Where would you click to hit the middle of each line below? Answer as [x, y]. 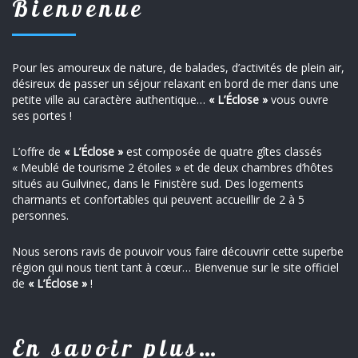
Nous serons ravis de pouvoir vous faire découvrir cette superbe [178, 251]
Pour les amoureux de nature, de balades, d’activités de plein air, [178, 67]
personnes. [40, 215]
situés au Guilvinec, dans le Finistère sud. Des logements [158, 183]
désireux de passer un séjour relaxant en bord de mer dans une [175, 83]
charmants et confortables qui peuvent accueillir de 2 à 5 [158, 199]
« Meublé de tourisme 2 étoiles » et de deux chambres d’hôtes [173, 167]
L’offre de [38, 151]
